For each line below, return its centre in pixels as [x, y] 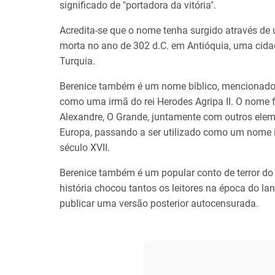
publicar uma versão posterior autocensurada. [160, 203]
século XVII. [85, 148]
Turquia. [77, 61]
